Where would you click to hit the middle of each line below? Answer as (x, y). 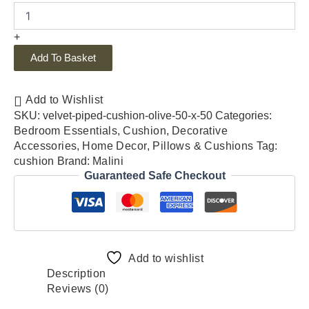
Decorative (200, 130)
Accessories (46, 146)
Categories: (243, 115)
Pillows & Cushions (203, 146)
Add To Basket (63, 58)
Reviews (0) (78, 288)
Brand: (74, 161)
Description (77, 273)
